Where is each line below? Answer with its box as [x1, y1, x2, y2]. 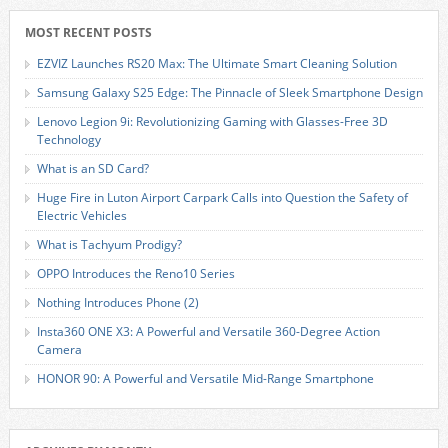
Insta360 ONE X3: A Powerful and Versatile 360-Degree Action [36, 323, 380, 340]
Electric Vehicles [36, 207, 127, 224]
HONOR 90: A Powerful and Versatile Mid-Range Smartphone [36, 370, 374, 387]
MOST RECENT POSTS [24, 24, 152, 41]
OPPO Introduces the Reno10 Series [36, 265, 235, 282]
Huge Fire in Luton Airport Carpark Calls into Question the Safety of [36, 189, 408, 206]
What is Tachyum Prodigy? [36, 236, 182, 253]
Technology [36, 131, 101, 148]
